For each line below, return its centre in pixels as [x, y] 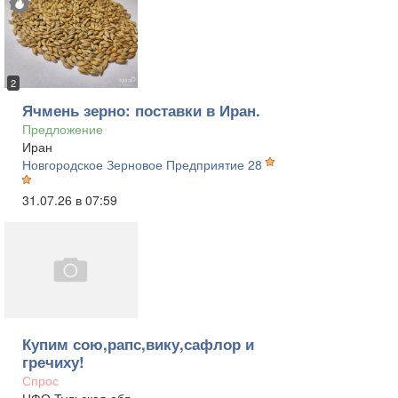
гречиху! [53, 362]
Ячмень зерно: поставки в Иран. [141, 110]
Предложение [63, 129]
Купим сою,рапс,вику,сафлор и [138, 344]
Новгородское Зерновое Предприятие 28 [142, 164]
